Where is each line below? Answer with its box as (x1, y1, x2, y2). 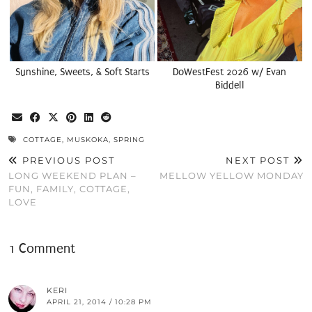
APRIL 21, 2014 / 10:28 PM (47, 297, 152, 306)
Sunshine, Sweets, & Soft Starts (15, 65, 150, 78)
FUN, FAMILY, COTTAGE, (8, 182, 130, 194)
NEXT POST (226, 154, 293, 166)
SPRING (114, 134, 145, 144)
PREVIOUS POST (19, 154, 115, 166)
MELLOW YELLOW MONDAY (159, 169, 304, 181)
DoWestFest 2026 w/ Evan (173, 65, 287, 78)
